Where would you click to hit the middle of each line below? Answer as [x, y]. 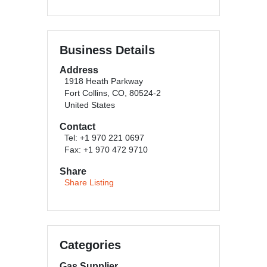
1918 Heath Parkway [104, 81]
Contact [77, 127]
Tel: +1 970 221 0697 [104, 138]
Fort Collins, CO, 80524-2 [113, 93]
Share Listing [89, 183]
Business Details [107, 50]
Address [79, 70]
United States [90, 105]
